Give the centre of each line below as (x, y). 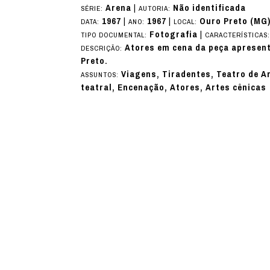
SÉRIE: (93, 8)
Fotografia (174, 34)
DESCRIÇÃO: (103, 48)
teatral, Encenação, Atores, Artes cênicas (174, 87)
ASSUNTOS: (101, 74)
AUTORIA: (156, 8)
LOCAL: (187, 21)
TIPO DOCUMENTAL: (115, 35)
